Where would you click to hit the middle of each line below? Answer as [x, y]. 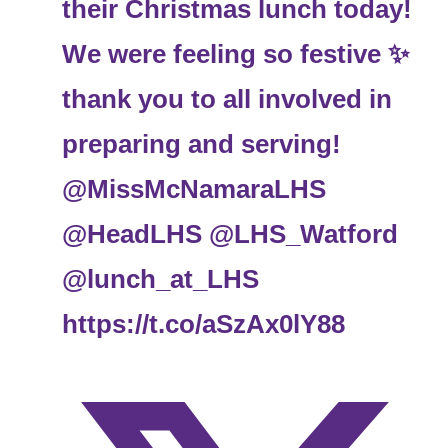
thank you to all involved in [227, 99]
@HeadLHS [132, 234]
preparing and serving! [202, 144]
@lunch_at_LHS [161, 279]
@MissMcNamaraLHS [194, 189]
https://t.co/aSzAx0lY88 [204, 324]
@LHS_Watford [304, 234]
